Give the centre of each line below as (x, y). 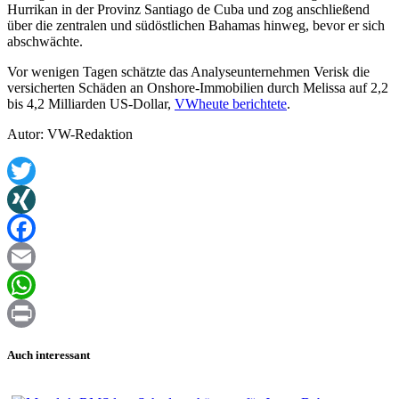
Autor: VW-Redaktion (70, 134)
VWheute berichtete (231, 104)
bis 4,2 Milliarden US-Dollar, (91, 104)
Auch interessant (49, 354)
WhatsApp (37, 313)
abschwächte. (45, 42)
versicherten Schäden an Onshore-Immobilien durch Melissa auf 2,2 (198, 88)
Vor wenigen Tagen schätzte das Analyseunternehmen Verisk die (188, 72)
